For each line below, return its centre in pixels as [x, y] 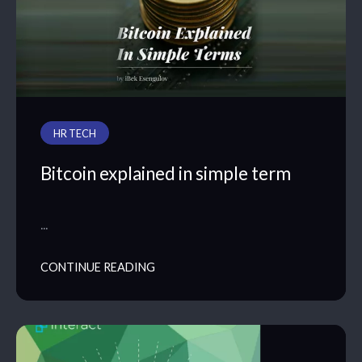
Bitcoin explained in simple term [166, 173]
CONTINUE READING [98, 267]
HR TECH [75, 134]
